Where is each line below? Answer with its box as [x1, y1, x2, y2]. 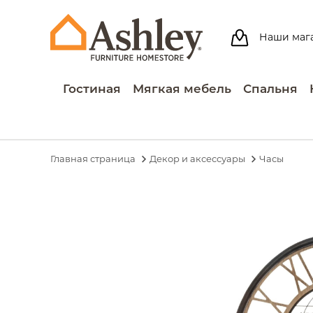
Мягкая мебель [133, 82, 232, 96]
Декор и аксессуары [150, 152, 245, 164]
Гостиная [63, 82, 122, 96]
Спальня [242, 82, 298, 96]
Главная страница [50, 152, 136, 164]
